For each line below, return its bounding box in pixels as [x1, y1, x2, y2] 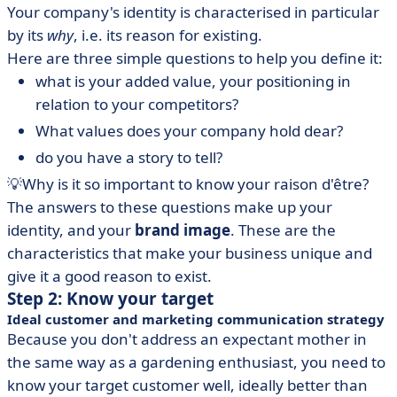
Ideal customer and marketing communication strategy [7, 310, 385, 328]
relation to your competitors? [35, 94, 238, 114]
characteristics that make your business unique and [7, 243, 372, 263]
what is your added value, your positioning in [35, 71, 351, 91]
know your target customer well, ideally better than [7, 375, 368, 395]
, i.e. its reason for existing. [74, 25, 262, 45]
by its [7, 25, 47, 45]
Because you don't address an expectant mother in [7, 329, 367, 349]
